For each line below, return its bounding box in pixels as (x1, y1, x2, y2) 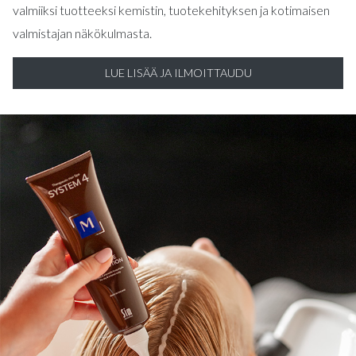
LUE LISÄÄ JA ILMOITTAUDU (104, 66, 252, 79)
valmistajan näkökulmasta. (13, 25, 152, 41)
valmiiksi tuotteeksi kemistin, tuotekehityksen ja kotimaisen (13, 2, 330, 17)
